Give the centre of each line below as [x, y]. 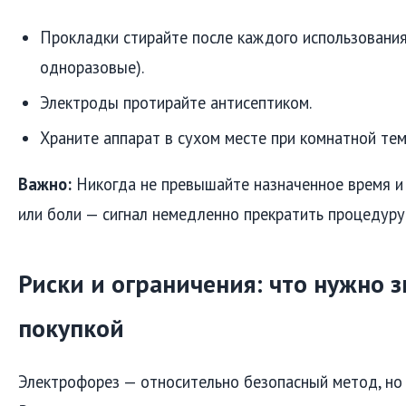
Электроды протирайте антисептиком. [176, 102]
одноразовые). [92, 67]
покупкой [71, 328]
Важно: [45, 184]
